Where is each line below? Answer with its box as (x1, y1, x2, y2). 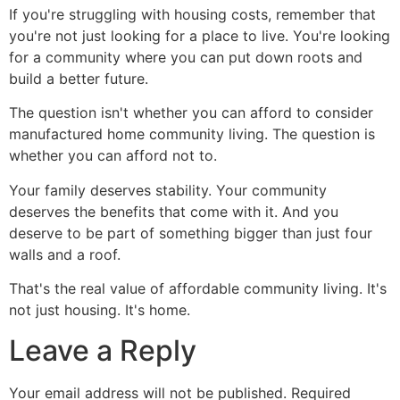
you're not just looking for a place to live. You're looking (9, 27, 390, 46)
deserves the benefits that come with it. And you (9, 202, 338, 221)
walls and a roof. (9, 245, 121, 263)
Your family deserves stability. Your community (9, 180, 327, 199)
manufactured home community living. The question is (9, 125, 375, 144)
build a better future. (9, 70, 148, 88)
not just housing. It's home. (9, 301, 190, 320)
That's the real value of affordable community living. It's (9, 279, 387, 298)
